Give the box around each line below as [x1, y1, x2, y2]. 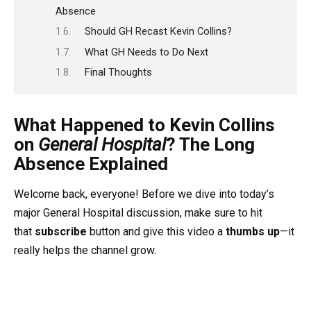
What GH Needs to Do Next [84, 45, 208, 58]
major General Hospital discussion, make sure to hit [14, 206, 262, 220]
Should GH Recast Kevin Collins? [84, 25, 232, 38]
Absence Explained [14, 153, 168, 175]
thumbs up [226, 225, 280, 239]
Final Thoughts [84, 65, 152, 78]
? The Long [166, 134, 255, 155]
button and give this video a [87, 225, 226, 239]
